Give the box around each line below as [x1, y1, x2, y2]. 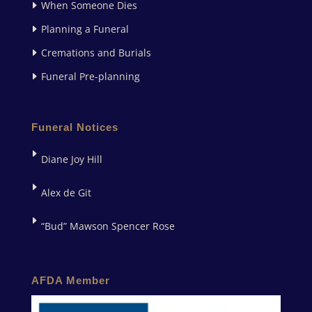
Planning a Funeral [40, 22, 129, 36]
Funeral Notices [31, 120, 118, 133]
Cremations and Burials [40, 46, 151, 60]
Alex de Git [40, 185, 91, 199]
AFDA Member [31, 274, 110, 286]
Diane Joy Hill [40, 152, 102, 166]
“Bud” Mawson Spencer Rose [40, 219, 175, 233]
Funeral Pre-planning [40, 70, 140, 84]
